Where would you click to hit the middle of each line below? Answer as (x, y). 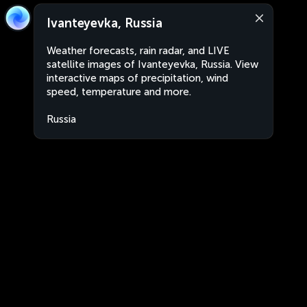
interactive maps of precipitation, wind (137, 78)
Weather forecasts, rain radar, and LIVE (138, 51)
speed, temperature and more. (119, 92)
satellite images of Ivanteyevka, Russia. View (152, 64)
